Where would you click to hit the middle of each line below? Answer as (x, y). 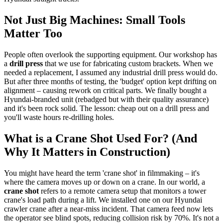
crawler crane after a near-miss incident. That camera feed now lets (109, 209)
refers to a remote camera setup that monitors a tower (122, 191)
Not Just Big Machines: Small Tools (95, 20)
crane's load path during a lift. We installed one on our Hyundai (103, 200)
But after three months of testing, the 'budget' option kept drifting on (110, 82)
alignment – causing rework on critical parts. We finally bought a (105, 91)
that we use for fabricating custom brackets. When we (128, 64)
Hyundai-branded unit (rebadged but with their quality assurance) (106, 100)
